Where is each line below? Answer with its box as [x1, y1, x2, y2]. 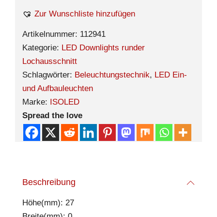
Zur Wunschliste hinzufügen [34, 9, 135, 18]
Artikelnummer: [22, 30, 80, 39]
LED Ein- [155, 70, 187, 79]
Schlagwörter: [22, 70, 75, 79]
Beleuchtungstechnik [75, 70, 150, 79]
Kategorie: [22, 43, 62, 52]
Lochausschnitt [22, 57, 77, 66]
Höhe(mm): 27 [22, 198, 74, 207]
